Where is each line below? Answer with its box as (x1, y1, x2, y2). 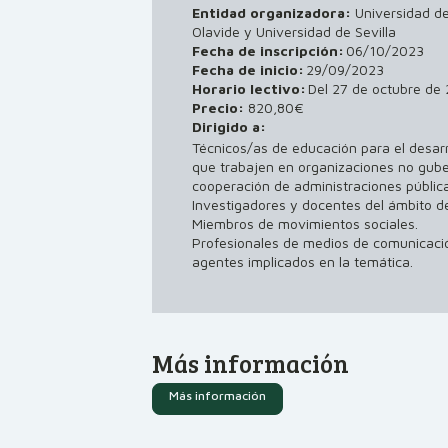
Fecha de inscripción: (192, 42, 344, 59)
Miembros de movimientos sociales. (192, 215, 418, 232)
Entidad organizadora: (192, 4, 355, 21)
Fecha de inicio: (192, 61, 304, 78)
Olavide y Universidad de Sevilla (192, 23, 396, 40)
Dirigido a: (192, 118, 266, 135)
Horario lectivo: (192, 80, 306, 97)
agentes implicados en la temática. (192, 253, 413, 270)
